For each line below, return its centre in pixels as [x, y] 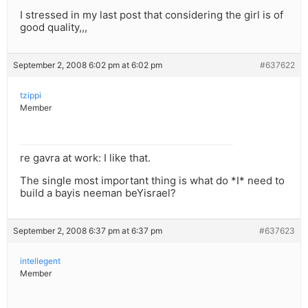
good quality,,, [54, 27]
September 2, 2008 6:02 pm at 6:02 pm [88, 65]
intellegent [40, 261]
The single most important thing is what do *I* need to [152, 181]
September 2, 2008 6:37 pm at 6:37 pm [88, 231]
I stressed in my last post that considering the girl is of [152, 15]
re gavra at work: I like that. [85, 158]
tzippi [31, 96]
